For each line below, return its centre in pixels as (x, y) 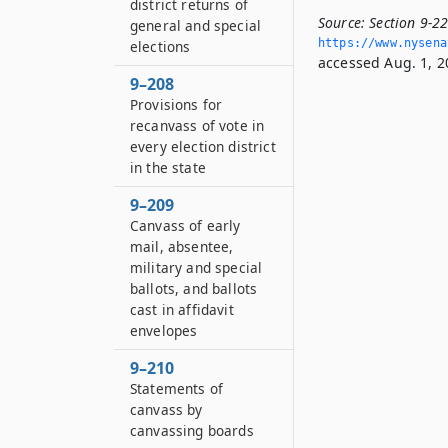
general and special (196, 25)
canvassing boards (192, 430)
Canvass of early (185, 225)
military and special (196, 267)
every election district (203, 146)
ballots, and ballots (194, 288)
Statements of (177, 388)
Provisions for (176, 104)
